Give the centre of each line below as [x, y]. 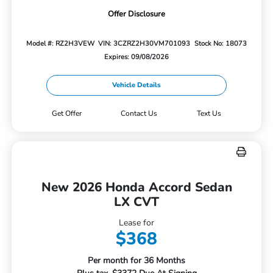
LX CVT [136, 201]
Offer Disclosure [136, 14]
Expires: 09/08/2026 [136, 57]
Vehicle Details [136, 85]
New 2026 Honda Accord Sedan [136, 187]
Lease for [136, 222]
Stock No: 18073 [221, 44]
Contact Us [139, 113]
